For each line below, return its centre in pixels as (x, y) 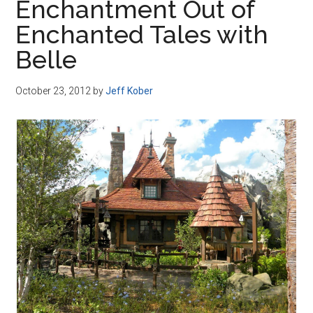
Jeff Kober (130, 91)
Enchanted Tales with (142, 34)
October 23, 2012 (53, 91)
